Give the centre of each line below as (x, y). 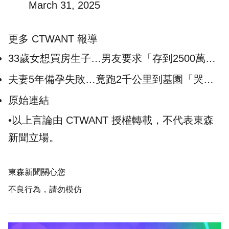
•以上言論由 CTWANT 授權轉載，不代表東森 (111, 120)
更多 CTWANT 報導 (53, 39)
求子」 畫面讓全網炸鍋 (64, 94)
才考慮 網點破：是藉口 (64, 73)
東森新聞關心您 (37, 172)
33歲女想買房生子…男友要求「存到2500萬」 (112, 59)
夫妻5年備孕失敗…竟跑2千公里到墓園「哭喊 (111, 79)
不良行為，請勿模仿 (45, 190)
